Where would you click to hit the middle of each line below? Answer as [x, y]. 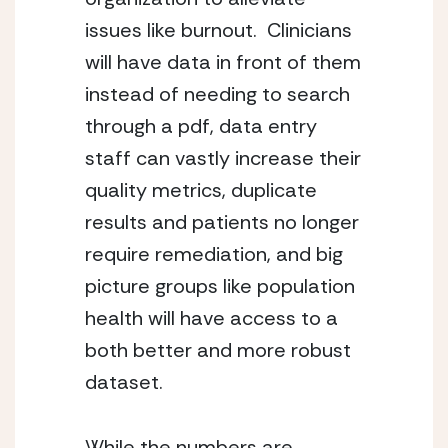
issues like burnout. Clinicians [218, 30]
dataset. [124, 382]
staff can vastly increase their [223, 158]
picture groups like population [220, 286]
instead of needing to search [217, 94]
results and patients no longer [222, 222]
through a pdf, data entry [201, 126]
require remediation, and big [214, 254]
